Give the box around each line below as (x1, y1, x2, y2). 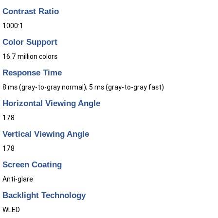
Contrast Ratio (2, 6, 59, 17)
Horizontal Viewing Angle (2, 98, 100, 109)
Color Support (2, 37, 57, 47)
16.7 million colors (2, 52, 57, 61)
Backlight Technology (2, 190, 86, 200)
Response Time (2, 68, 62, 78)
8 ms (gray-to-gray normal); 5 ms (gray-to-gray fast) (2, 83, 164, 92)
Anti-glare (2, 175, 33, 184)
